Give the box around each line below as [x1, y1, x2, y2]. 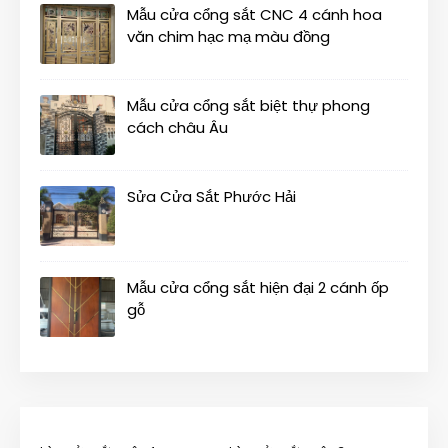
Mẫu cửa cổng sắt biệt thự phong [127, 95, 370, 117]
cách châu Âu [127, 117, 228, 139]
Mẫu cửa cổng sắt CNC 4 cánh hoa [127, 4, 382, 26]
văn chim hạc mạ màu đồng [127, 26, 330, 48]
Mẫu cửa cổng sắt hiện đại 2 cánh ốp [127, 277, 389, 299]
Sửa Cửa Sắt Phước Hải [127, 186, 296, 208]
